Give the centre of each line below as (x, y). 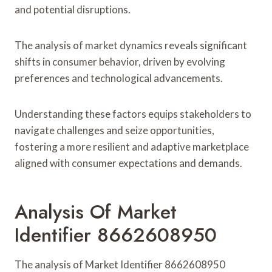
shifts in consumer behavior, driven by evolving (120, 61)
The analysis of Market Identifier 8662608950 (120, 264)
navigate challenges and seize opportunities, (114, 130)
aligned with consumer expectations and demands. (128, 163)
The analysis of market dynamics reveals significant (131, 45)
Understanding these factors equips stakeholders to (133, 114)
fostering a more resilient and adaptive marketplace (132, 146)
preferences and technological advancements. (119, 78)
